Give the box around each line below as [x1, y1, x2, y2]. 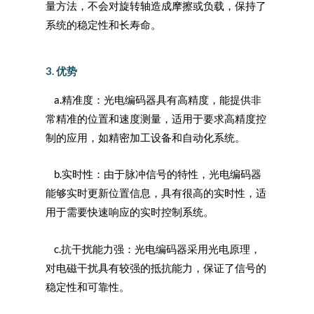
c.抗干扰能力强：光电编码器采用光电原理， [46, 243, 261, 255]
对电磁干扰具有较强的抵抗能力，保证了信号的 [46, 262, 266, 274]
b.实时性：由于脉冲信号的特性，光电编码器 [46, 168, 261, 181]
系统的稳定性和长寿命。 [46, 19, 161, 32]
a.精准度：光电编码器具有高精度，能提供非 [46, 93, 261, 106]
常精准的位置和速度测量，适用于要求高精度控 [46, 112, 266, 125]
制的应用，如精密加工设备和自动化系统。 [46, 131, 245, 144]
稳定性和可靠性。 [46, 281, 130, 293]
